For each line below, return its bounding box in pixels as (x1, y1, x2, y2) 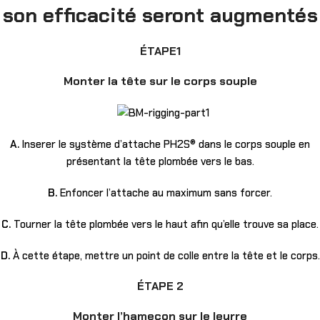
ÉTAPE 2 (136, 278, 184, 294)
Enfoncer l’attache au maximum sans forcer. (57, 185, 272, 200)
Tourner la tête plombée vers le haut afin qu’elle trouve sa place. (11, 216, 319, 231)
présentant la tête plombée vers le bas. (66, 154, 254, 169)
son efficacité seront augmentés (2, 1, 318, 29)
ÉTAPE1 (139, 43, 181, 59)
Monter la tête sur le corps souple (63, 73, 257, 89)
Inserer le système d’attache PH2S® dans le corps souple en (19, 136, 310, 151)
